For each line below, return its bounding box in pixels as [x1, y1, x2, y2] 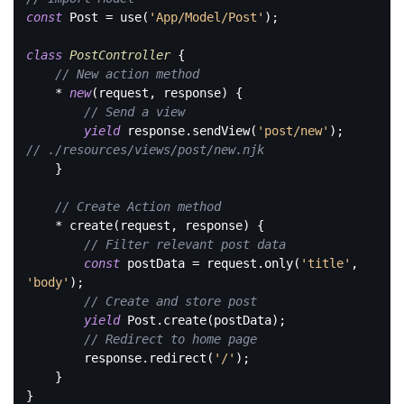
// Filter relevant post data [84, 236, 286, 252]
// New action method [55, 66, 199, 81]
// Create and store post [84, 293, 257, 308]
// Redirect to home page [84, 331, 257, 346]
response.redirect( [84, 350, 214, 365]
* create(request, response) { [26, 217, 55, 233]
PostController [69, 47, 170, 62]
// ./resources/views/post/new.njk [26, 142, 264, 157]
